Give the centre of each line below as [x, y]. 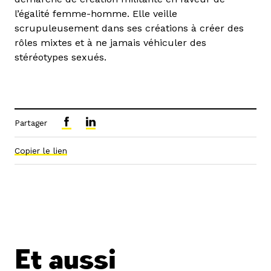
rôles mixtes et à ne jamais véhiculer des [110, 43]
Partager [31, 123]
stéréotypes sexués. [60, 57]
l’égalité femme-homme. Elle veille [96, 14]
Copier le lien [41, 151]
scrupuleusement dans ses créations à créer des [129, 28]
